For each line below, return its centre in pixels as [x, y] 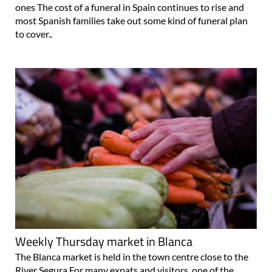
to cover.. [34, 34]
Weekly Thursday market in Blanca [104, 242]
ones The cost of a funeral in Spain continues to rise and [130, 7]
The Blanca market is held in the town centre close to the [132, 257]
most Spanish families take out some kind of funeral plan [131, 21]
